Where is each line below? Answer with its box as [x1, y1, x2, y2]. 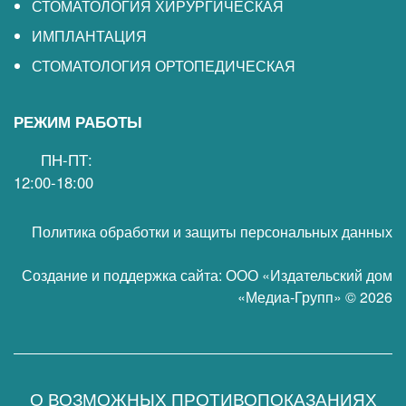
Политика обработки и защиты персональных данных [32, 221, 392, 242]
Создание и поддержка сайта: [22, 265, 226, 285]
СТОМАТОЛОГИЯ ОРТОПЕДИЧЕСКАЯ [32, 55, 295, 76]
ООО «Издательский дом [226, 265, 392, 285]
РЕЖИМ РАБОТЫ [14, 111, 142, 132]
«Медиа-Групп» [237, 286, 342, 307]
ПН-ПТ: [41, 149, 92, 170]
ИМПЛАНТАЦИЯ [32, 25, 147, 46]
